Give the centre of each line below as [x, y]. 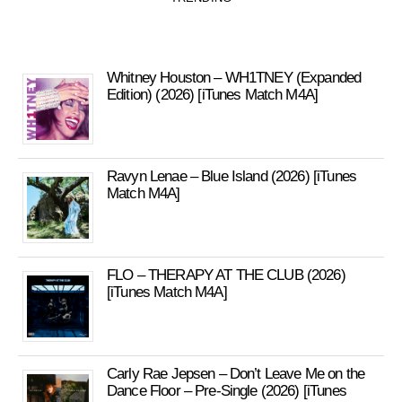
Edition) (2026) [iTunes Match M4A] [213, 95]
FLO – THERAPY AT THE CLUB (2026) [226, 275]
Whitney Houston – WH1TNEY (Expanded [234, 78]
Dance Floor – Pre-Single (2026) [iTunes [227, 391]
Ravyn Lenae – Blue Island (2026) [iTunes [232, 176]
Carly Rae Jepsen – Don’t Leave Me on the [236, 374]
